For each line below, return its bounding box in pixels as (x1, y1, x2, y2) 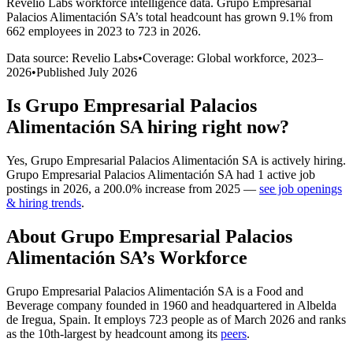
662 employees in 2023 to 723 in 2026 (6, 24, 198, 38)
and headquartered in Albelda (188, 298, 336, 312)
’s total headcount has (135, 9, 244, 24)
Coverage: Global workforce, (143, 50, 292, 65)
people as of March (168, 312, 269, 326)
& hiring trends (6, 195, 81, 210)
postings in (6, 181, 63, 195)
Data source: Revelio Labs (6, 50, 138, 65)
